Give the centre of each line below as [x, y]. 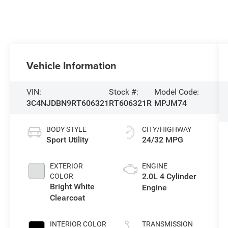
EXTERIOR [67, 166]
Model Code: [176, 92]
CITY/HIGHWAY [166, 129]
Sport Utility [68, 139]
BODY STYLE [67, 129]
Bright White [73, 186]
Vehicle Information [72, 65]
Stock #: [124, 92]
